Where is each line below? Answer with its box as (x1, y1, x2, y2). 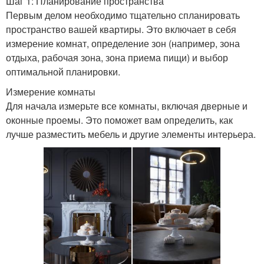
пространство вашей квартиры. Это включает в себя (6, 22, 236, 36)
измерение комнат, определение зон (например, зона (6, 36, 240, 50)
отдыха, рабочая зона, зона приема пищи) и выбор (6, 50, 228, 64)
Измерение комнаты (6, 84, 95, 98)
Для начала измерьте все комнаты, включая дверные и (6, 98, 247, 113)
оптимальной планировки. (6, 64, 120, 78)
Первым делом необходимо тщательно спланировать (6, 8, 240, 22)
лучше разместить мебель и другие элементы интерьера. (6, 127, 256, 141)
